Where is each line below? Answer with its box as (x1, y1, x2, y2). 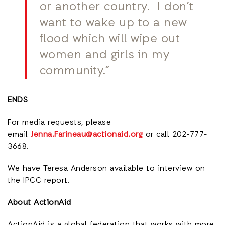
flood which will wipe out (39, 31, 180, 48)
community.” (39, 63, 114, 80)
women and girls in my (39, 47, 170, 64)
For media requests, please (8, 117, 111, 129)
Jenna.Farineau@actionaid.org (31, 129, 143, 141)
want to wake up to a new (39, 15, 187, 32)
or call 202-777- (143, 129, 207, 141)
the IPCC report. (8, 175, 70, 187)
